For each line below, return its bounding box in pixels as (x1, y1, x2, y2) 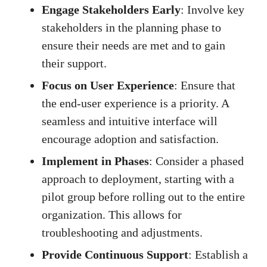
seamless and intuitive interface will (42, 114, 218, 128)
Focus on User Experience (42, 79, 174, 92)
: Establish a (188, 248, 248, 262)
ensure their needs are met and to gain (42, 39, 225, 52)
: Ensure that (174, 79, 235, 92)
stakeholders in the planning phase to (42, 21, 221, 35)
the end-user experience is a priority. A (42, 97, 229, 110)
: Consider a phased (149, 154, 244, 168)
